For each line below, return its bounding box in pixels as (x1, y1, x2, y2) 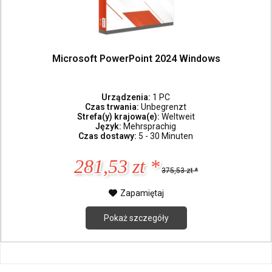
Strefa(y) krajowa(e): (76, 112, 161, 122)
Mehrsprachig (123, 121, 177, 132)
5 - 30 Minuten (138, 131, 194, 141)
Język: (95, 121, 124, 132)
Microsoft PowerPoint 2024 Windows (52, 52, 220, 64)
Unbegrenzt (141, 102, 187, 112)
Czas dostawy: (78, 131, 139, 141)
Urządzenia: (101, 92, 153, 103)
